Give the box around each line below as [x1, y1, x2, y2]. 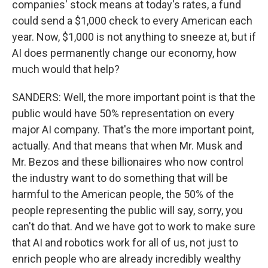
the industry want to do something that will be [12, 172, 228, 184]
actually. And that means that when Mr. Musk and [12, 139, 242, 152]
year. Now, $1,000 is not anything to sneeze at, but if [12, 31, 256, 43]
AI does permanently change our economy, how [12, 47, 237, 59]
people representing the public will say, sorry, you [12, 204, 243, 217]
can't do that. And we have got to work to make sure [12, 220, 255, 233]
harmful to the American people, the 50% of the [12, 188, 234, 200]
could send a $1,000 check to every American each [12, 14, 252, 27]
